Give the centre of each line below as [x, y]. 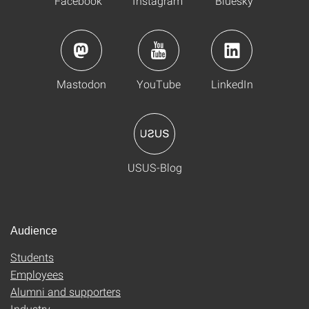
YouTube [158, 83]
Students [32, 257]
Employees [37, 274]
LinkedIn [232, 83]
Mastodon [81, 83]
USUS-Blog [154, 167]
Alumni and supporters [66, 291]
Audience [34, 230]
